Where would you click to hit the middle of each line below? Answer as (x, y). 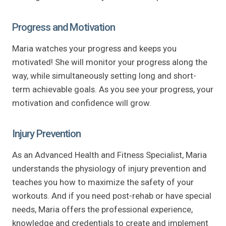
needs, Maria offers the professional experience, (102, 209)
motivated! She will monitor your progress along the (110, 62)
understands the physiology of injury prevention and (109, 168)
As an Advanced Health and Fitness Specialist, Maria (109, 155)
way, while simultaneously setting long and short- (104, 75)
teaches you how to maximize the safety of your (103, 182)
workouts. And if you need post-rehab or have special (112, 195)
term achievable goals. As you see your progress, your (113, 89)
